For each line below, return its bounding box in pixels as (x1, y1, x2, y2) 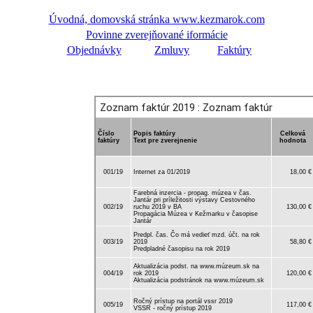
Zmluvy (154, 43, 189, 56)
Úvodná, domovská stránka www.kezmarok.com (48, 13, 265, 25)
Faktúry (217, 43, 252, 56)
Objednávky (66, 43, 122, 56)
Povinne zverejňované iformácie (85, 28, 228, 41)
